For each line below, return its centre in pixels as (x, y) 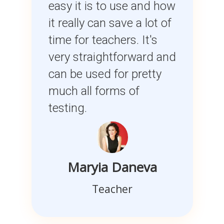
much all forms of (94, 91)
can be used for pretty (105, 74)
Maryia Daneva (112, 167)
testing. (67, 108)
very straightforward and (112, 57)
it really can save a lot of (110, 23)
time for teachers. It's (103, 40)
